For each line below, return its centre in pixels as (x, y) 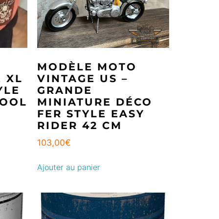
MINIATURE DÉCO (95, 102)
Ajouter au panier (69, 167)
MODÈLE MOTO (87, 66)
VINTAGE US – (83, 78)
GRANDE (65, 90)
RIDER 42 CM (80, 125)
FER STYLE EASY (91, 113)
